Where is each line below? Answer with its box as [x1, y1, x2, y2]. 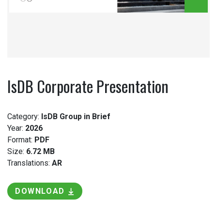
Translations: [7, 158, 52, 168]
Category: [7, 111, 41, 121]
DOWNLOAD [15, 186, 65, 196]
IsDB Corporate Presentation [7, 74, 169, 97]
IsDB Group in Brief [41, 111, 110, 121]
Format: [7, 135, 34, 144]
